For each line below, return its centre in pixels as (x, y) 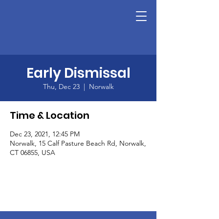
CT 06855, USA (33, 153)
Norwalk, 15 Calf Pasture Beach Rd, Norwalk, (78, 143)
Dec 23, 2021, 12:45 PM (45, 134)
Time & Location (50, 115)
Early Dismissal (78, 73)
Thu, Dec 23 (61, 87)
